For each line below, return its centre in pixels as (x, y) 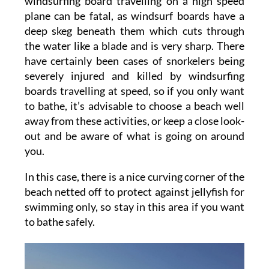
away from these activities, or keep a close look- (134, 121)
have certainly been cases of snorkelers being (134, 61)
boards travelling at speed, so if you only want (134, 91)
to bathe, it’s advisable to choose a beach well (134, 106)
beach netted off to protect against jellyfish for (134, 192)
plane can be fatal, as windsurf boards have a (134, 16)
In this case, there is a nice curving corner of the (134, 177)
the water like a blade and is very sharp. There (134, 46)
